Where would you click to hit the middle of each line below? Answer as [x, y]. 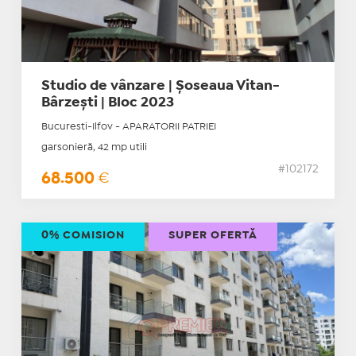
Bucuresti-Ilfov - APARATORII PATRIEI [128, 127]
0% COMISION [83, 236]
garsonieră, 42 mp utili [94, 148]
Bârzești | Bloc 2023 [107, 103]
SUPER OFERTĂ [213, 236]
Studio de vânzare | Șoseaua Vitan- [160, 87]
